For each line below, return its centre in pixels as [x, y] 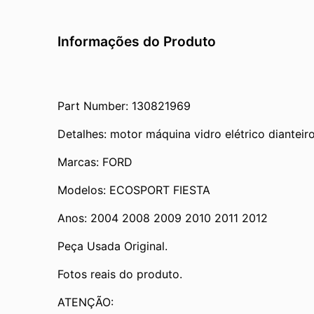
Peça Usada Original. [112, 246]
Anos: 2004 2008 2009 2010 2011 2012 [163, 218]
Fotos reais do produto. [120, 274]
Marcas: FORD [95, 162]
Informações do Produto [137, 41]
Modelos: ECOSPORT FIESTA [134, 190]
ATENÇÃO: [86, 302]
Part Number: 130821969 [124, 105]
